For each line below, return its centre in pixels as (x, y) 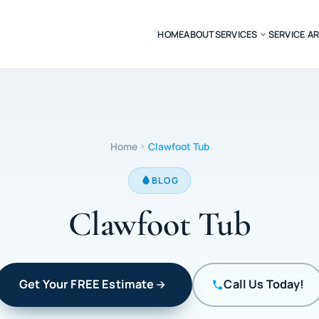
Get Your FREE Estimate (87, 284)
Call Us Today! (264, 284)
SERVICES (236, 34)
